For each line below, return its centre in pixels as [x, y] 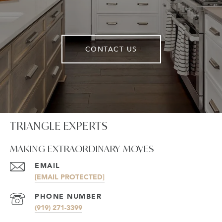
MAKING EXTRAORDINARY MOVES [82, 149]
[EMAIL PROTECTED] [70, 177]
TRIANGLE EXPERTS [59, 126]
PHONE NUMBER [68, 196]
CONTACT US [111, 49]
